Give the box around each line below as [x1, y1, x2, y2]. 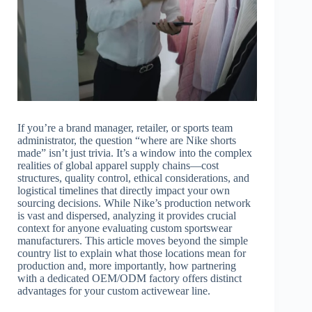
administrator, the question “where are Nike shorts [17, 134, 236, 147]
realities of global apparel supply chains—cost [17, 159, 219, 172]
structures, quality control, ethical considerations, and [17, 172, 249, 185]
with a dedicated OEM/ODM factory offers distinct [17, 272, 242, 285]
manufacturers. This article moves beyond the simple [17, 235, 248, 247]
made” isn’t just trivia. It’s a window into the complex [17, 147, 252, 159]
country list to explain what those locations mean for [17, 247, 246, 260]
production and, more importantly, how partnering [17, 260, 236, 272]
